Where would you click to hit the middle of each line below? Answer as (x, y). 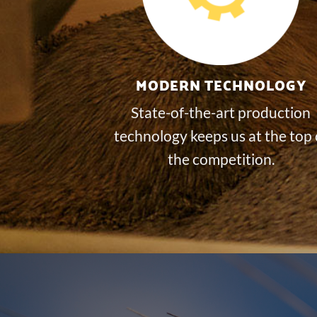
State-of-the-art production (221, 112)
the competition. (221, 158)
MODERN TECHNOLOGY (221, 85)
